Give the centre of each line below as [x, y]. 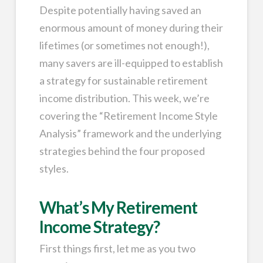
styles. [54, 168]
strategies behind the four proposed [122, 151]
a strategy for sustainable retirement [123, 80]
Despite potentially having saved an [120, 10]
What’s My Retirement [118, 207]
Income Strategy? [100, 226]
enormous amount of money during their [131, 27]
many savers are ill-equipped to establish [131, 63]
